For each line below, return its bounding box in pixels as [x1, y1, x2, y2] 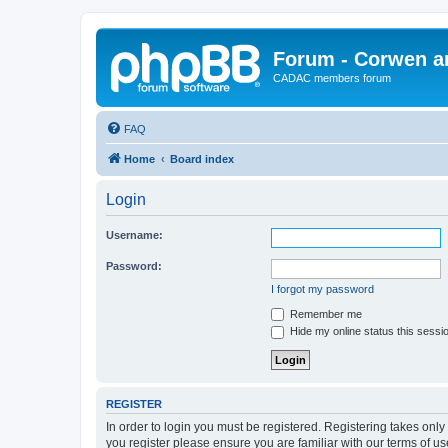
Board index [170, 152, 234, 165]
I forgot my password [271, 282, 374, 295]
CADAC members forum [273, 72, 391, 84]
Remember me [287, 307, 362, 320]
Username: [106, 228, 163, 241]
